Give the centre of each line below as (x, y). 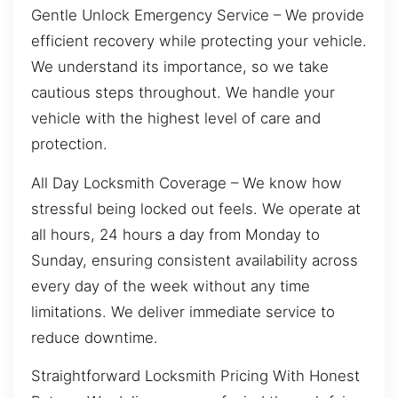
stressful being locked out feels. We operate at (196, 208)
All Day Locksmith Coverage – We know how (187, 183)
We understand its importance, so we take (180, 67)
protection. (69, 144)
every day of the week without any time (171, 286)
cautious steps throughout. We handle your (183, 93)
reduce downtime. (95, 337)
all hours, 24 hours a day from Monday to (175, 234)
